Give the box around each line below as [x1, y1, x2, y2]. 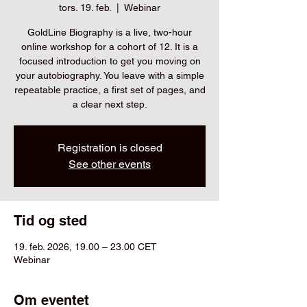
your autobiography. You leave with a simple [15, 70, 204, 81]
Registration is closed [57, 141, 162, 154]
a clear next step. [72, 99, 147, 110]
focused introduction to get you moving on [19, 56, 201, 66]
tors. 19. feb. [59, 2, 111, 13]
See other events [69, 158, 151, 171]
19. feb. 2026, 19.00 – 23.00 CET [14, 241, 157, 252]
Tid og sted [14, 212, 87, 229]
